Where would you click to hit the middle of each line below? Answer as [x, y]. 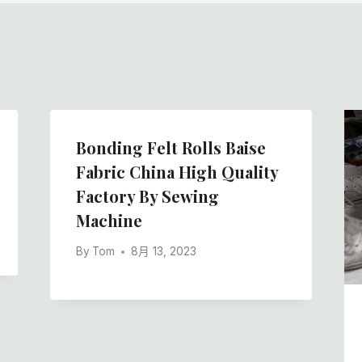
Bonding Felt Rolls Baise [170, 147]
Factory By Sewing [147, 196]
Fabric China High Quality [177, 171]
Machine [109, 220]
